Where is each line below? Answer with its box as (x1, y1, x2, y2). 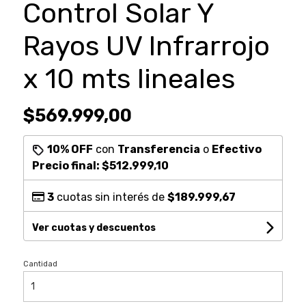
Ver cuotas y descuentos (31, 221, 156, 234)
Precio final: (31, 158, 102, 172)
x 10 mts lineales (23, 62, 235, 95)
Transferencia (117, 142, 200, 156)
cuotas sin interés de (53, 190, 167, 204)
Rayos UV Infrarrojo (23, 29, 270, 62)
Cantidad (23, 259, 57, 268)
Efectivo (211, 142, 262, 156)
